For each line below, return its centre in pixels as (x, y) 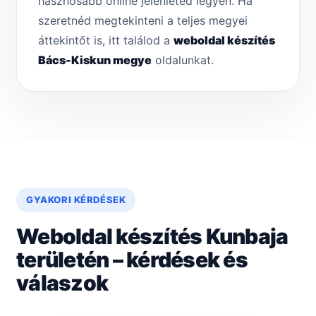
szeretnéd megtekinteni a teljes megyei (143, 21)
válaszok (62, 283)
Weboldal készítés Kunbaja (152, 237)
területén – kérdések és (132, 260)
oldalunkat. (183, 60)
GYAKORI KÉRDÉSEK (76, 200)
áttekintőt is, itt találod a (106, 41)
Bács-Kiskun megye (95, 60)
